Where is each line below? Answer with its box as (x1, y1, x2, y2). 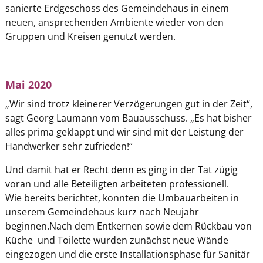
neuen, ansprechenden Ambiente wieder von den (5, 15, 224, 29)
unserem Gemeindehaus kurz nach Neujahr (5, 205, 199, 218)
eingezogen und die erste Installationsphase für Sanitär (5, 247, 250, 261)
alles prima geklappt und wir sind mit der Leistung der (5, 125, 244, 139)
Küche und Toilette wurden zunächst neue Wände (5, 233, 228, 247)
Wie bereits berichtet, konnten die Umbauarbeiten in (5, 191, 239, 204)
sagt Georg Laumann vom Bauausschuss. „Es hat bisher (5, 111, 252, 124)
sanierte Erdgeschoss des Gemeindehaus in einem (5, 1, 229, 15)
